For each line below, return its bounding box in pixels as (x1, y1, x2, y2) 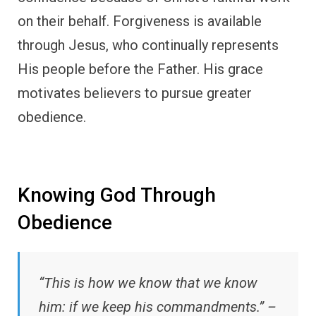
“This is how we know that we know (39, 274, 257, 292)
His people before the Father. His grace (18, 61, 263, 78)
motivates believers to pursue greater (18, 85, 252, 102)
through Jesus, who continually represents (18, 37, 279, 54)
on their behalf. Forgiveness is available (18, 13, 262, 30)
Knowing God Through (18, 183, 216, 207)
